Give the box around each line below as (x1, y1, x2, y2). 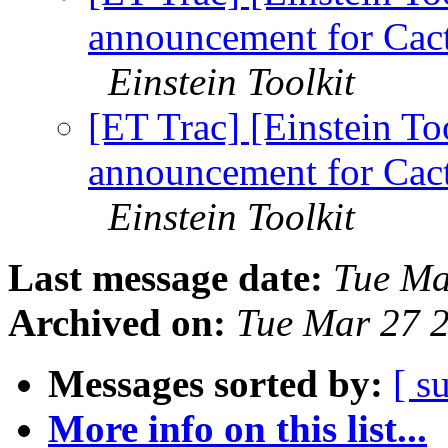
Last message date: (8, 256, 323, 300)
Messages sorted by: (48, 362, 383, 406)
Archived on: (8, 301, 226, 345)
